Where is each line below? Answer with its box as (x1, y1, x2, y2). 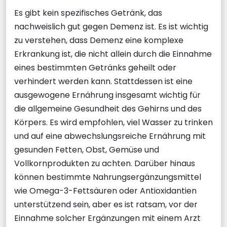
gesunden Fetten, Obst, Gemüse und (14, 143, 159, 156)
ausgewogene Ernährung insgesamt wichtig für (14, 89, 201, 101)
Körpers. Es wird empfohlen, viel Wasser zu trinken (14, 116, 213, 128)
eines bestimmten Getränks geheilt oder (14, 61, 176, 73)
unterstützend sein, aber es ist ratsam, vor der (14, 198, 198, 210)
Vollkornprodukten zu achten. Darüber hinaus (14, 157, 195, 169)
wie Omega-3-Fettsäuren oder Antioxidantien (14, 184, 197, 197)
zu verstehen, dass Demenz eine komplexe (14, 34, 183, 46)
